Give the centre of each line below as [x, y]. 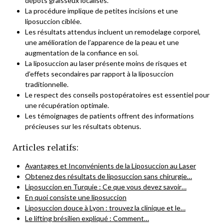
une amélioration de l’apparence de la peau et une [102, 42]
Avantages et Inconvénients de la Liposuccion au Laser [110, 166]
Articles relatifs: [45, 148]
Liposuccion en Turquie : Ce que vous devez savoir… [106, 187]
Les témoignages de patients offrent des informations [109, 116]
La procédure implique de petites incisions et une [101, 11]
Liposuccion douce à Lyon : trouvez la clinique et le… [105, 208]
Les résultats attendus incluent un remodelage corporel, [113, 32]
